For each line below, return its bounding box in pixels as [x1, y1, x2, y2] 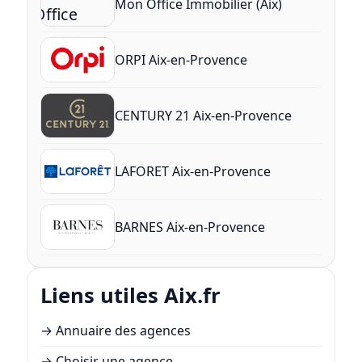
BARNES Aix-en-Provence [114, 217, 265, 236]
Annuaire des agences [55, 322, 191, 340]
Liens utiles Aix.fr [40, 281, 221, 310]
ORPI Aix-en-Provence [114, 50, 247, 69]
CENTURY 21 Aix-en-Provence [114, 106, 292, 124]
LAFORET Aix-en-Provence [114, 162, 271, 180]
